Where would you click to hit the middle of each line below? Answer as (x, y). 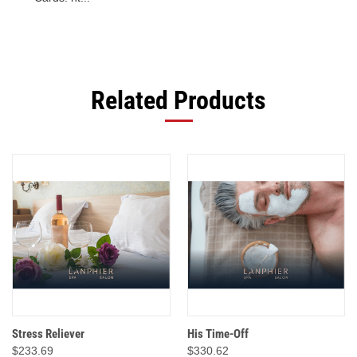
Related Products (178, 101)
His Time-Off (218, 333)
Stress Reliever (48, 333)
